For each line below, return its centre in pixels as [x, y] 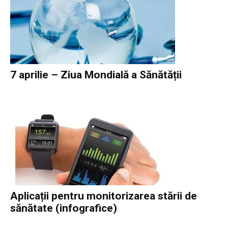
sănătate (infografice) [64, 208]
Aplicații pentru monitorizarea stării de [104, 196]
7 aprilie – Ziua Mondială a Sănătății [96, 75]
